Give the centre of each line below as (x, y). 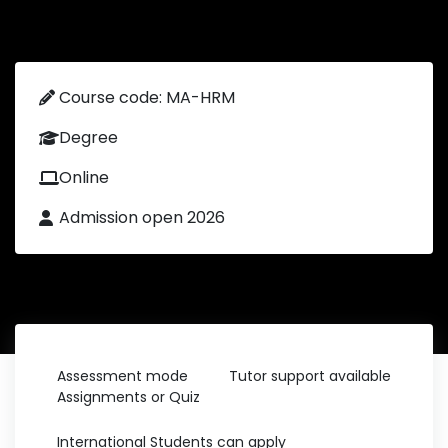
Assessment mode (122, 376)
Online (84, 177)
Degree (88, 137)
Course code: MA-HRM (147, 97)
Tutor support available (310, 376)
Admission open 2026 (142, 217)
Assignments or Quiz (128, 397)
